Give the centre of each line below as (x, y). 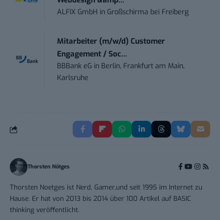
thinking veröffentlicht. (45, 210)
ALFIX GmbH (78, 12)
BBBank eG (75, 66)
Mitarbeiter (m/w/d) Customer (111, 41)
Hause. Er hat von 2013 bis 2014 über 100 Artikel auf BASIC (100, 199)
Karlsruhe (73, 78)
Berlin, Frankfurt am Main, (143, 66)
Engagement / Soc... (92, 54)
